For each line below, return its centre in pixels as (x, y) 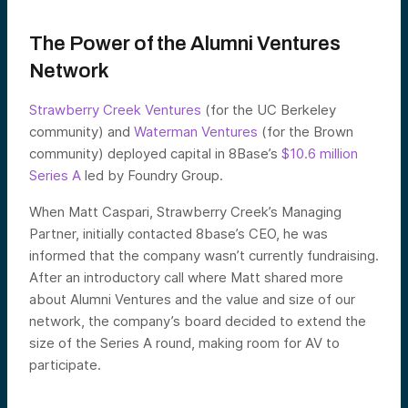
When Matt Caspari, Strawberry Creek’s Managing (185, 212)
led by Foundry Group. (152, 175)
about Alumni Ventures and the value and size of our (192, 299)
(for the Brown (306, 132)
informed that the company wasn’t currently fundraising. (204, 255)
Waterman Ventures (196, 132)
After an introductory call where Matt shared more (186, 277)
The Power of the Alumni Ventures (185, 44)
